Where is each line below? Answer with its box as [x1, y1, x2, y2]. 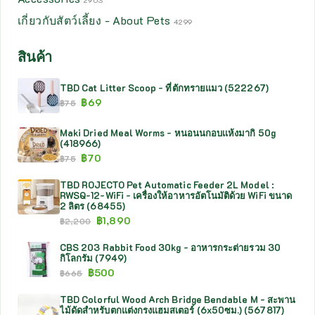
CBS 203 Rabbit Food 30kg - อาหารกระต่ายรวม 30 [60, 241, 281, 253]
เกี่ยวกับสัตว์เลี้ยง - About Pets [18, 13, 171, 27]
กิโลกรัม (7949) [60, 252, 127, 264]
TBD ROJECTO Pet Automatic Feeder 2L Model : [60, 179, 274, 191]
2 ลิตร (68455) [60, 200, 125, 212]
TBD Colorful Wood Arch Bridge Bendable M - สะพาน [60, 293, 296, 305]
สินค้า [18, 47, 53, 65]
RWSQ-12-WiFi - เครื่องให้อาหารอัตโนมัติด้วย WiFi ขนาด [60, 189, 292, 201]
